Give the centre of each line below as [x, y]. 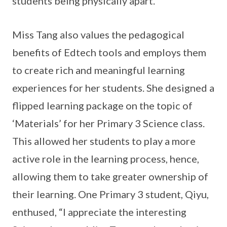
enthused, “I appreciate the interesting [99, 212]
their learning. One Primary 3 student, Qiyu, [110, 194]
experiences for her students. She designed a [113, 88]
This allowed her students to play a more [104, 141]
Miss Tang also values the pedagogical [98, 34]
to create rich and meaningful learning [99, 70]
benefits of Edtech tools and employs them [109, 52]
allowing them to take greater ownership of [110, 176]
